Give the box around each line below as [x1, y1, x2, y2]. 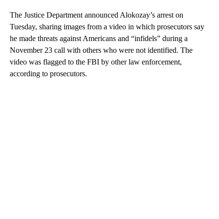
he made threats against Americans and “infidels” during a [10, 34, 188, 43]
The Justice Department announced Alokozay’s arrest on [10, 10, 183, 19]
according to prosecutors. [10, 69, 87, 78]
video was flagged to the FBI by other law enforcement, [10, 57, 182, 66]
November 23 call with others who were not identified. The [10, 45, 193, 54]
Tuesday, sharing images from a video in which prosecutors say [10, 22, 204, 31]
